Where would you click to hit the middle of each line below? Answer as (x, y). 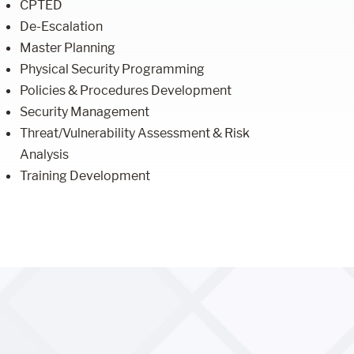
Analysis (45, 154)
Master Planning (68, 48)
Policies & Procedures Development (126, 90)
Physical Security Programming (113, 69)
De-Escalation (62, 26)
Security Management (85, 112)
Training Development (85, 176)
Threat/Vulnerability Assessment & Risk (135, 133)
